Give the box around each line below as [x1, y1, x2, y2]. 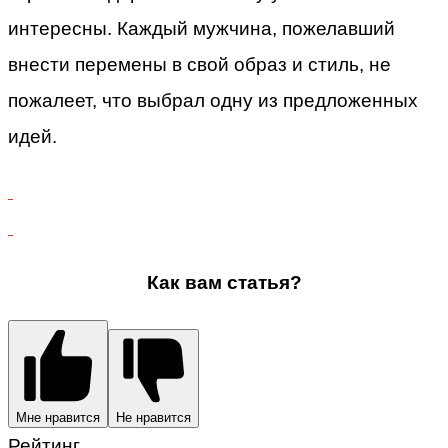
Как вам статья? [146, 271, 302, 293]
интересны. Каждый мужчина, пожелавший [8, 17, 395, 39]
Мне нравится [16, 409, 100, 425]
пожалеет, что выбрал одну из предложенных [8, 89, 418, 111]
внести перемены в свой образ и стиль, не [8, 53, 391, 75]
